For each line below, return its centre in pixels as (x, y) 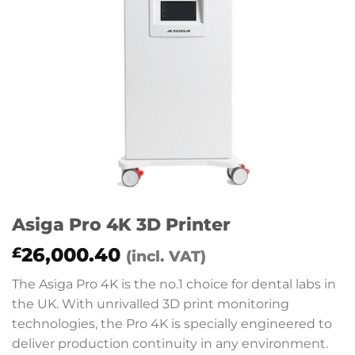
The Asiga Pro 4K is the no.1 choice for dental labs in (174, 284)
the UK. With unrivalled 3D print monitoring (151, 304)
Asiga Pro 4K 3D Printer (121, 224)
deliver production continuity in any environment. (170, 344)
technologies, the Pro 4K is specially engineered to (172, 324)
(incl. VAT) (166, 256)
